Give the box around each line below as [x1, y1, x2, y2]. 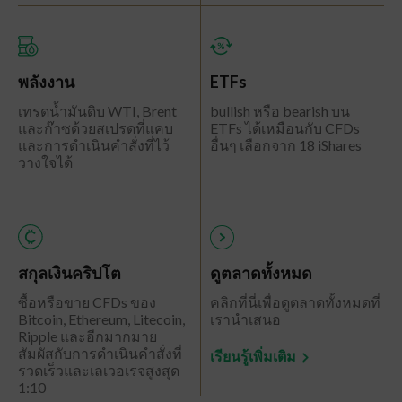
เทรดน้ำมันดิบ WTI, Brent [18, 102, 177, 119]
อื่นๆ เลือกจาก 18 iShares [210, 136, 362, 153]
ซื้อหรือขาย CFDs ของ [18, 293, 156, 310]
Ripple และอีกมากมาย [18, 328, 157, 345]
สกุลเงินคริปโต [18, 263, 121, 283]
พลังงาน [18, 72, 74, 92]
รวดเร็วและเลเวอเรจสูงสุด [18, 362, 179, 379]
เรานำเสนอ [210, 310, 281, 328]
